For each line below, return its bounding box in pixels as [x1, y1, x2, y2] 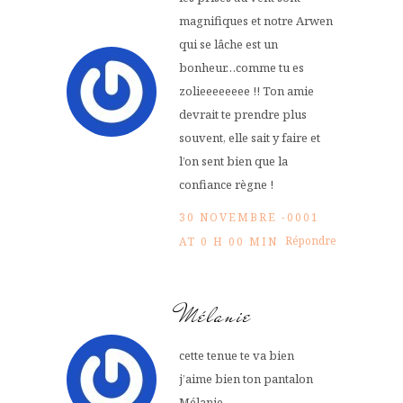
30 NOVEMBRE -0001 [179, 210, 319, 226]
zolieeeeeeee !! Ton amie [179, 83, 314, 100]
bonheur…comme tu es [179, 59, 304, 76]
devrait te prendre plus [179, 106, 307, 123]
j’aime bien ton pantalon [179, 371, 313, 388]
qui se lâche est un [179, 36, 278, 53]
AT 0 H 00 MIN [179, 234, 278, 250]
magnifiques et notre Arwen [179, 13, 333, 30]
